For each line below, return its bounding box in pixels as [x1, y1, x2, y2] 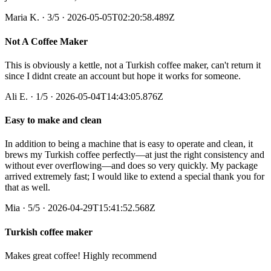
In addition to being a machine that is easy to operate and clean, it [5, 139, 253, 149]
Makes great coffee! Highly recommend [5, 250, 157, 261]
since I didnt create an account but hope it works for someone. [5, 70, 241, 81]
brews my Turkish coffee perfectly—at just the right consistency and [5, 149, 264, 160]
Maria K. [5, 12, 39, 23]
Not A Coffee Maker [5, 36, 88, 47]
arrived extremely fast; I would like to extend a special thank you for [5, 171, 264, 182]
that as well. [5, 182, 50, 193]
